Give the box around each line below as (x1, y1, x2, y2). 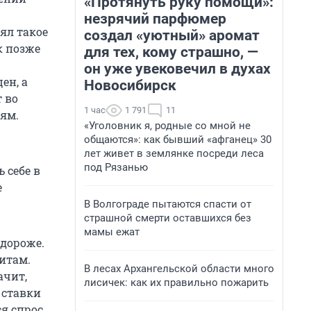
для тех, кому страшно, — (84, 44, 258, 60)
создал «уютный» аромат (84, 27, 260, 44)
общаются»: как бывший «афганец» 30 (84, 133, 271, 146)
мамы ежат (84, 226, 140, 238)
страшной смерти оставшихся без (84, 212, 251, 224)
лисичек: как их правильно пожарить (84, 276, 269, 289)
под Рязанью (84, 161, 148, 174)
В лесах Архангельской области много (84, 262, 274, 275)
